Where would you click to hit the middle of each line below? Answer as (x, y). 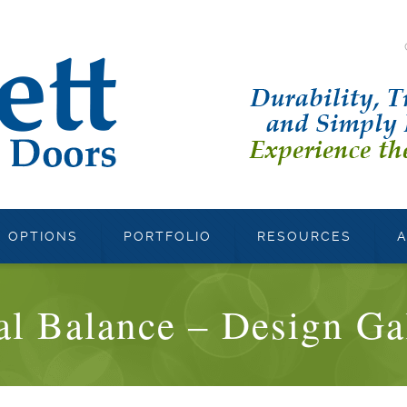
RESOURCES (304, 236)
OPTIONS (43, 236)
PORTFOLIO (168, 236)
